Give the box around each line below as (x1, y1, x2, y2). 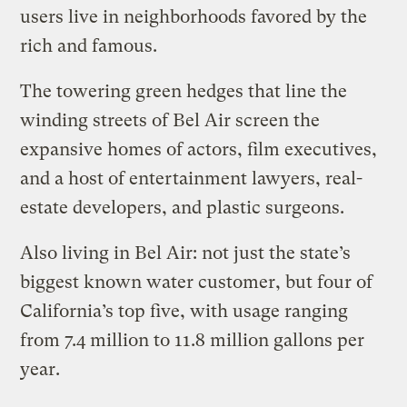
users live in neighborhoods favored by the (20, 6, 368, 28)
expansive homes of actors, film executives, (20, 139, 378, 161)
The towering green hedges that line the (20, 81, 348, 103)
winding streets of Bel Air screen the (20, 110, 321, 132)
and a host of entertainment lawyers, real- (20, 168, 363, 190)
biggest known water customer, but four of (20, 272, 373, 293)
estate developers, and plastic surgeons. (20, 197, 345, 219)
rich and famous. (20, 35, 158, 57)
